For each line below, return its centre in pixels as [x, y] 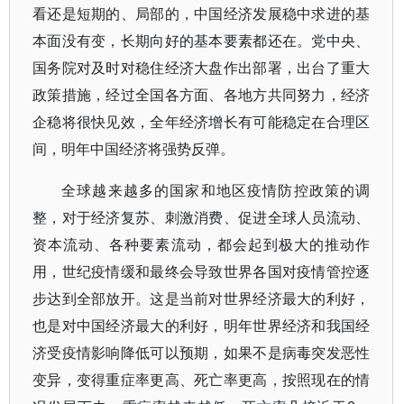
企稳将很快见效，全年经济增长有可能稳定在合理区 [202, 122]
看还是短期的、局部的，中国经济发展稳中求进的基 [202, 14]
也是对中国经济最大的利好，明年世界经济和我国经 [202, 326]
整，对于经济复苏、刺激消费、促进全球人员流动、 [202, 217]
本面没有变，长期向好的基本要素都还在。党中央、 [202, 41]
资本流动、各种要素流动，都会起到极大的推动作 [202, 244]
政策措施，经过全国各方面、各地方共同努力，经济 [202, 95]
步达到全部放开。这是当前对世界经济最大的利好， [202, 298]
